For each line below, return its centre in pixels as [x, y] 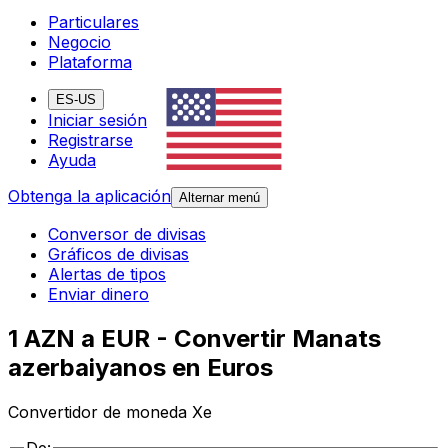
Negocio [79, 42]
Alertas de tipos [107, 274]
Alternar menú [219, 198]
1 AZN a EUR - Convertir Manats [194, 339]
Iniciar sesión [97, 120]
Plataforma [90, 62]
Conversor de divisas [127, 234]
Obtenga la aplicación [89, 196]
